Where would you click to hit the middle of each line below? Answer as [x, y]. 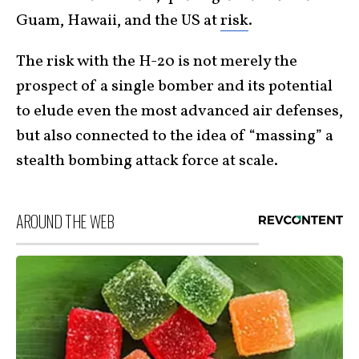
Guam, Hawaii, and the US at [118, 20]
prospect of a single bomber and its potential [174, 86]
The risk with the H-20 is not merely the [157, 61]
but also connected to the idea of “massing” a [175, 136]
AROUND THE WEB [65, 221]
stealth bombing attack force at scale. [147, 161]
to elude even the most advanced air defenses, [179, 111]
